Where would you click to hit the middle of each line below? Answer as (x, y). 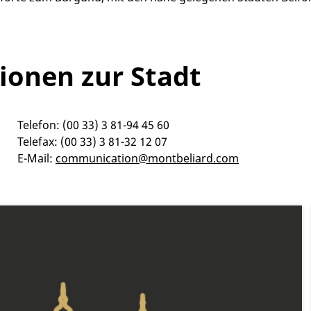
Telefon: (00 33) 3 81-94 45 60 (93, 125)
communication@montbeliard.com (147, 159)
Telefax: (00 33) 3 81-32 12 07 (92, 142)
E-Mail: (36, 159)
